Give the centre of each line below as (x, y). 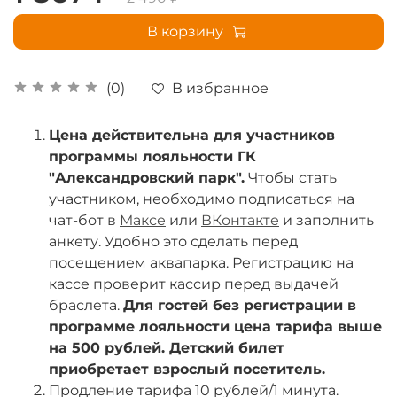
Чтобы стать (291, 177)
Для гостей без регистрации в (240, 305)
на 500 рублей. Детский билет (167, 347)
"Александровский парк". (147, 177)
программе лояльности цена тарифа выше (215, 326)
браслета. (86, 305)
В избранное (220, 88)
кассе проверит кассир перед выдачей (194, 284)
